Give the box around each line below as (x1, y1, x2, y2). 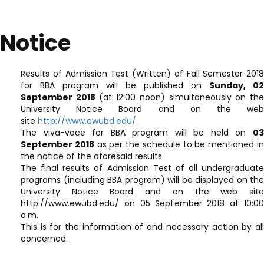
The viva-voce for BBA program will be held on (21, 127, 253, 138)
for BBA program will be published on (21, 80, 209, 91)
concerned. (21, 233, 68, 245)
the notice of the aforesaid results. (21, 150, 164, 162)
